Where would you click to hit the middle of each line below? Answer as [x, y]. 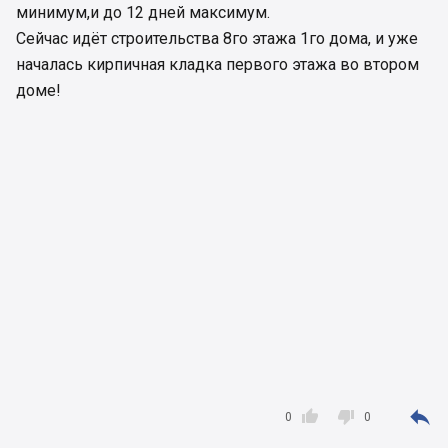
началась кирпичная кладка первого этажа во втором [217, 64]
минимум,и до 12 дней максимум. [143, 12]
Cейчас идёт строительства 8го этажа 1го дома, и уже [217, 38]
